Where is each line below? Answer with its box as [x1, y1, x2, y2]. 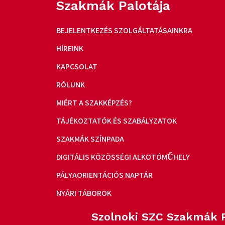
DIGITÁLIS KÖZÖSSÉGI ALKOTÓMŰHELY [56, 151, 190, 162]
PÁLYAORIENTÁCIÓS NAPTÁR [56, 169, 153, 180]
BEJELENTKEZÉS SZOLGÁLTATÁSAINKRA [56, 25, 192, 36]
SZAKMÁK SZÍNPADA [56, 133, 124, 144]
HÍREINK [56, 43, 83, 54]
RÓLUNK [56, 79, 85, 90]
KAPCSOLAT [56, 61, 97, 72]
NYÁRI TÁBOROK [56, 187, 111, 198]
